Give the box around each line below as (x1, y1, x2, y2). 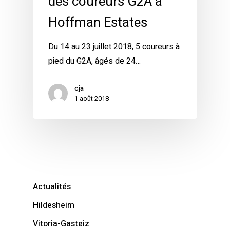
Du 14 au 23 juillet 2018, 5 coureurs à (48, 41, 180, 53)
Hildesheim (33, 199, 74, 212)
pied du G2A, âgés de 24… (48, 55, 141, 68)
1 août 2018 (74, 93, 109, 104)
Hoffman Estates (48, 13, 147, 33)
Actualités (33, 181, 71, 194)
